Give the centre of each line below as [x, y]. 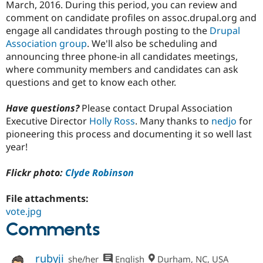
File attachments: [48, 199]
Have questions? [44, 108]
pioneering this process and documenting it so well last [129, 134]
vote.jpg [24, 212]
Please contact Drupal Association [157, 108]
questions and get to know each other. [91, 82]
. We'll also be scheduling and [152, 43]
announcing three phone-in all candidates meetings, [122, 56]
